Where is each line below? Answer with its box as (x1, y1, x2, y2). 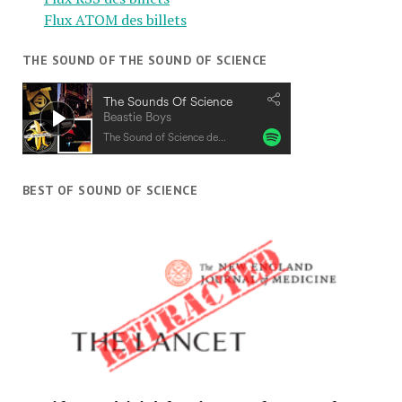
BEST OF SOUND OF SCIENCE (22, 181, 197, 198)
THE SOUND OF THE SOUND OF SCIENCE (22, 52, 267, 68)
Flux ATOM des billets (43, 10, 187, 30)
